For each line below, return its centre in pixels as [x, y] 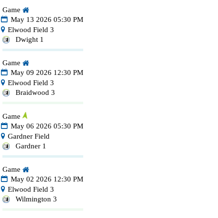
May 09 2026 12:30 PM [46, 73]
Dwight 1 [29, 40]
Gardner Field [27, 136]
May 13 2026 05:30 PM [46, 20]
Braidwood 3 [35, 93]
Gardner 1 [31, 146]
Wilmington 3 [36, 199]
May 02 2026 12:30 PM [46, 179]
